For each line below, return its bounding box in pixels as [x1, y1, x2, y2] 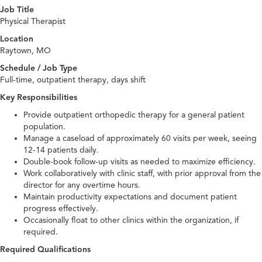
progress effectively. [23, 204, 98, 214]
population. [23, 122, 65, 132]
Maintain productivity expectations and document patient [23, 192, 237, 202]
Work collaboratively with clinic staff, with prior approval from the [23, 168, 261, 179]
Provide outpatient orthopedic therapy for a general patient [23, 110, 244, 120]
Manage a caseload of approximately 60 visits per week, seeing [23, 133, 257, 144]
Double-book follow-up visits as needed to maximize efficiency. [23, 157, 256, 167]
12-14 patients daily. [23, 145, 99, 156]
